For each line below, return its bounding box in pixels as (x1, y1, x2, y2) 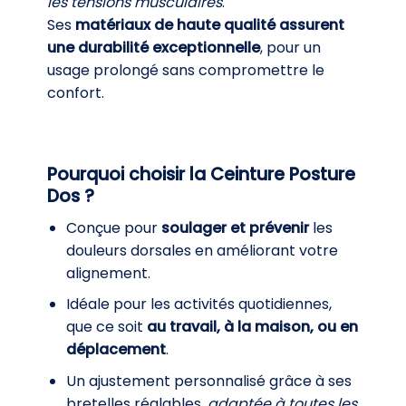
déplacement (65, 339, 166, 361)
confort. (46, 82, 104, 103)
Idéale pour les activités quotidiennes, (65, 294, 332, 315)
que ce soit (65, 316, 147, 338)
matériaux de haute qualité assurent (74, 14, 344, 35)
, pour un (259, 36, 321, 58)
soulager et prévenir (160, 217, 309, 238)
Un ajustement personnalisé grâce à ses (65, 371, 352, 391)
